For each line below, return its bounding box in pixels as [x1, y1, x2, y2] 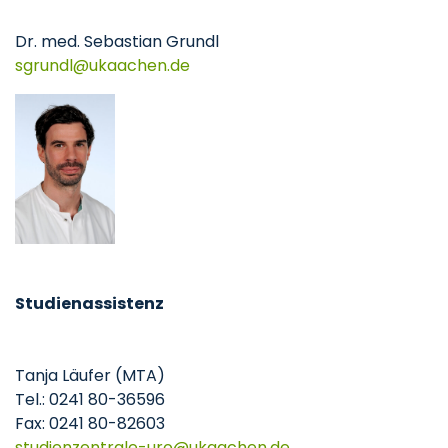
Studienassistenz [15, 292, 164, 316]
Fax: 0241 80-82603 [15, 412, 165, 436]
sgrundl [15, 53, 73, 77]
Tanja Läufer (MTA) [15, 364, 165, 388]
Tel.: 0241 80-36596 [15, 388, 165, 412]
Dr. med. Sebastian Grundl [15, 29, 219, 53]
